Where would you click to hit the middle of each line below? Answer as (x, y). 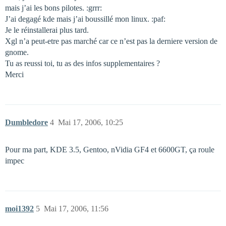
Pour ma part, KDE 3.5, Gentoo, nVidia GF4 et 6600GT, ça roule (110, 150)
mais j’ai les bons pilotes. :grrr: (53, 8)
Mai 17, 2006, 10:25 (91, 122)
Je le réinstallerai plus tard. (47, 30)
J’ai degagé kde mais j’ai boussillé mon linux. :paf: (85, 19)
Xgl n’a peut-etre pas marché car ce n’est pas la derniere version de (111, 41)
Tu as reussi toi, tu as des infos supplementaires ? (82, 63)
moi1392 (19, 209)
